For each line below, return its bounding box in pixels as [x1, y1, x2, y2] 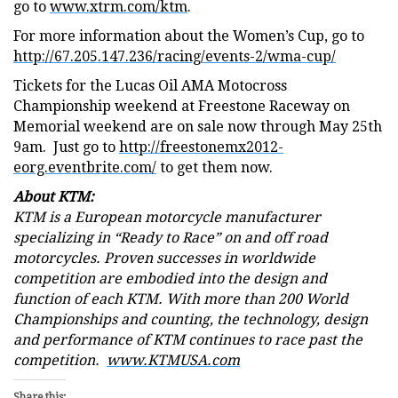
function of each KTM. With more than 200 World [13, 291, 348, 307]
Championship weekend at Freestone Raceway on [13, 98, 350, 115]
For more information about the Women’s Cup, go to [13, 28, 364, 44]
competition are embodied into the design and [13, 270, 327, 287]
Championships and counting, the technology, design [13, 311, 368, 328]
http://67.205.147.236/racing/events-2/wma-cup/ [13, 48, 336, 65]
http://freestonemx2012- [119, 139, 283, 155]
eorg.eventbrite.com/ [13, 159, 156, 176]
